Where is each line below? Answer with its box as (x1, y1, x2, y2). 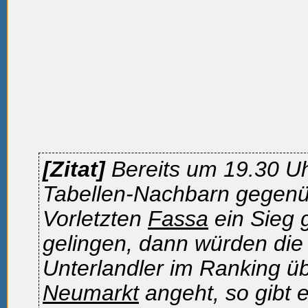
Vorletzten (43, 206, 148, 231)
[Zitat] (43, 157, 111, 181)
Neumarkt (43, 280, 139, 305)
